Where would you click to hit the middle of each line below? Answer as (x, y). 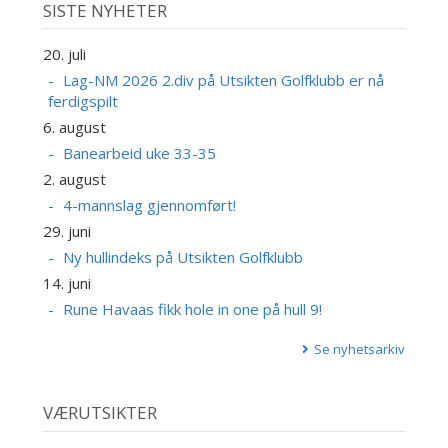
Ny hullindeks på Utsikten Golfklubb (182, 257)
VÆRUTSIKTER (99, 413)
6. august (74, 127)
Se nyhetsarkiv (360, 349)
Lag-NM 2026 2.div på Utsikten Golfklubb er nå (223, 80)
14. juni (66, 283)
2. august (74, 179)
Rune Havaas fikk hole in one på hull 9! (192, 309)
